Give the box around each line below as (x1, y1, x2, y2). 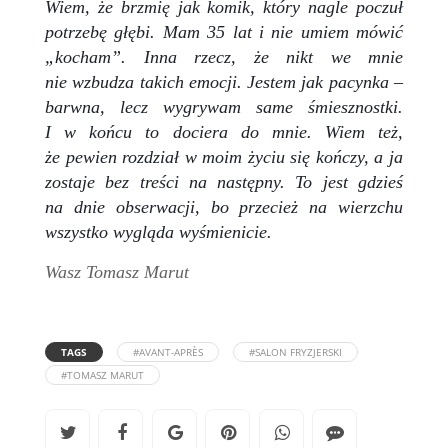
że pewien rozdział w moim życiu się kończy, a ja (45, 146, 403, 167)
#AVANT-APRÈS (133, 344, 203, 359)
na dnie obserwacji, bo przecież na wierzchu (45, 196, 403, 217)
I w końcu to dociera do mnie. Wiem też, (45, 121, 403, 142)
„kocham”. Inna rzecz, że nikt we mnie (45, 46, 403, 67)
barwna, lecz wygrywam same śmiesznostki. (45, 96, 403, 117)
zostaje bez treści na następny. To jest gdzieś (45, 171, 403, 192)
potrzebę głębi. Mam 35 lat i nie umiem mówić (45, 21, 403, 42)
